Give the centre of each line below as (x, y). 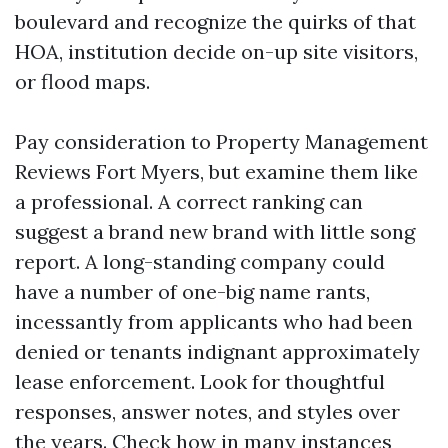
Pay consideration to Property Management (221, 141)
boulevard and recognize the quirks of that (215, 21)
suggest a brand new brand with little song (215, 231)
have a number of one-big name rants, (192, 291)
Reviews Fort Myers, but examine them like (216, 171)
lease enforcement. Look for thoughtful (200, 381)
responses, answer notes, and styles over (207, 411)
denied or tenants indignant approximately (217, 351)
